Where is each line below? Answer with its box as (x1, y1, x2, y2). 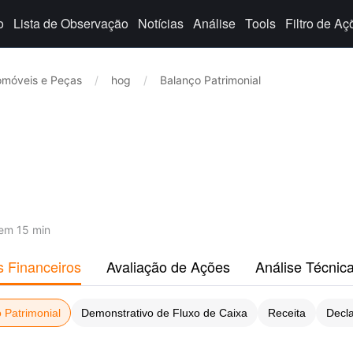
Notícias (138, 14, 184, 32)
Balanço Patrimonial (160, 73, 261, 87)
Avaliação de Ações (106, 256, 230, 277)
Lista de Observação (13, 14, 128, 32)
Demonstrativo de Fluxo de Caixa (81, 307, 247, 319)
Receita (268, 307, 306, 319)
